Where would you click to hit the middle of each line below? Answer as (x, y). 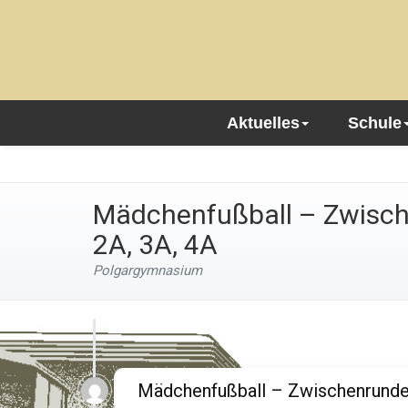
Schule (374, 123)
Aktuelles (263, 123)
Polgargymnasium (148, 270)
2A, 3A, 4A (155, 245)
